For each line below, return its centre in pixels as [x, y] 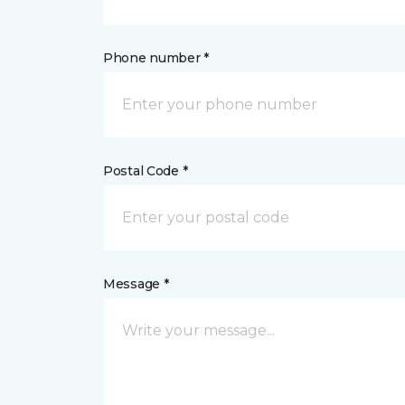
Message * [136, 284]
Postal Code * [146, 171]
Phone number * [156, 58]
